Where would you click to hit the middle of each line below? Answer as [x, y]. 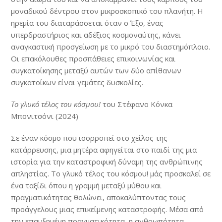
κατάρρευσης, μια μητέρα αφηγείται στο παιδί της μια [104, 149]
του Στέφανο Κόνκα [137, 104]
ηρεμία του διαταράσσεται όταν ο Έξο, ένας [87, 23]
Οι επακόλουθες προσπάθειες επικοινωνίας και [93, 58]
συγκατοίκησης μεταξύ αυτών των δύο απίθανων [96, 70]
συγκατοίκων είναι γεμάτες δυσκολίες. [77, 82]
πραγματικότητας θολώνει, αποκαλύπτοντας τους [99, 197]
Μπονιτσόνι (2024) [45, 116]
